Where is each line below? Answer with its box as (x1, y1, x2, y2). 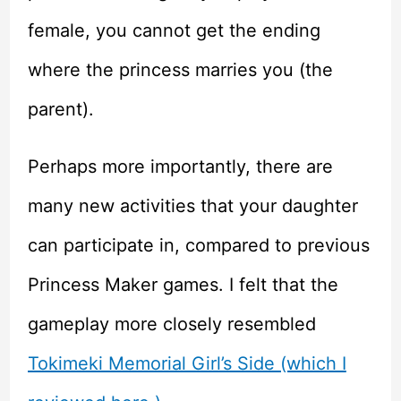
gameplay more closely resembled (27, 313, 316, 336)
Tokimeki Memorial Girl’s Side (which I (27, 353, 346, 375)
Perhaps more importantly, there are (27, 156, 333, 178)
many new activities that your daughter (27, 195, 358, 218)
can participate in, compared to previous (27, 235, 370, 257)
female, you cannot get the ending (27, 20, 320, 42)
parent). (27, 98, 94, 121)
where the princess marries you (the (27, 59, 333, 81)
